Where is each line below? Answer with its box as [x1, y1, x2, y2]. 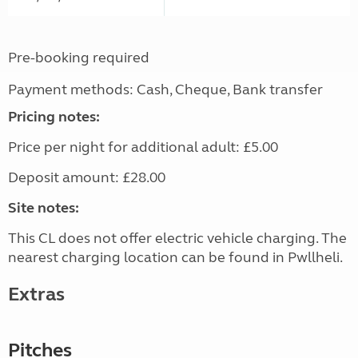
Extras [8, 283, 65, 307]
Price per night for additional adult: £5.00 [8, 138, 278, 157]
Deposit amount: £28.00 [8, 169, 165, 187]
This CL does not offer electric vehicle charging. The [8, 229, 347, 248]
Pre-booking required [8, 49, 149, 67]
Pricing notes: [8, 108, 100, 126]
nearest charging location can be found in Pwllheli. [8, 249, 343, 267]
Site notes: [8, 199, 79, 217]
